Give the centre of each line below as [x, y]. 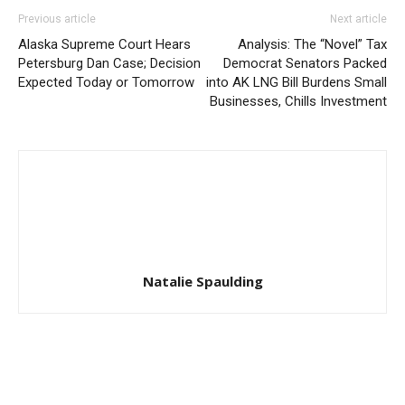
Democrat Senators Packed [305, 63]
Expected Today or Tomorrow [106, 82]
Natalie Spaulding [202, 281]
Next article [358, 19]
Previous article [57, 19]
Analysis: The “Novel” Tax [312, 44]
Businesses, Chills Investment [298, 101]
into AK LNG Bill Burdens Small [297, 82]
